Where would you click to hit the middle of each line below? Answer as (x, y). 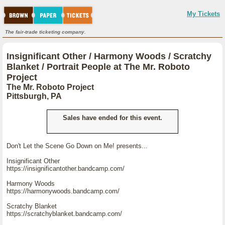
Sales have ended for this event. (113, 118)
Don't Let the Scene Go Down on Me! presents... (77, 146)
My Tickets (203, 14)
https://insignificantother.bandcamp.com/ (66, 168)
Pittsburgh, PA (34, 96)
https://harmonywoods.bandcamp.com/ (63, 191)
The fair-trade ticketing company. (45, 32)
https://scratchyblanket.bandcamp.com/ (64, 214)
